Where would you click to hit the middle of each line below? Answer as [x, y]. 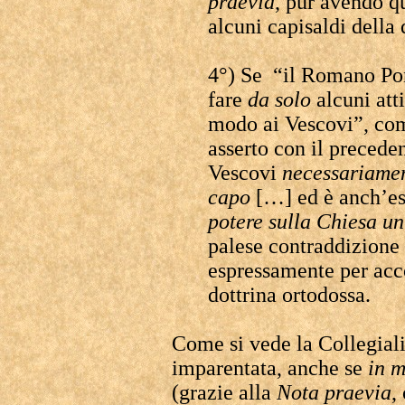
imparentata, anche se [270, 368]
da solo [279, 99]
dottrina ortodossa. [289, 295]
